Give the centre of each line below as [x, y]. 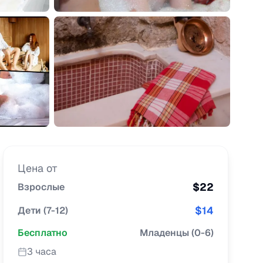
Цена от [38, 168]
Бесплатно [43, 233]
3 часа [42, 252]
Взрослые [41, 187]
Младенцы [165, 233]
